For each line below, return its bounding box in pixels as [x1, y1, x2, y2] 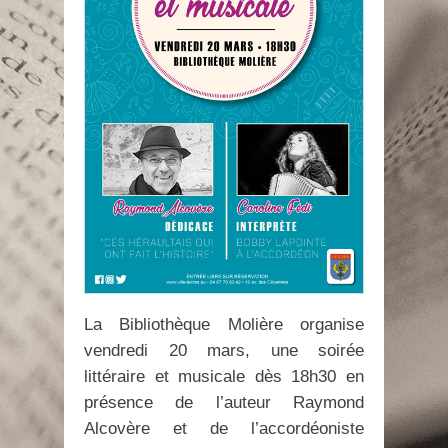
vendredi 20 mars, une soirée [84, 341, 364, 361]
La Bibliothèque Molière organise [84, 315, 364, 335]
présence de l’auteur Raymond [84, 393, 364, 413]
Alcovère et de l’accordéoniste [84, 419, 364, 439]
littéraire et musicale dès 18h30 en [84, 367, 364, 387]
